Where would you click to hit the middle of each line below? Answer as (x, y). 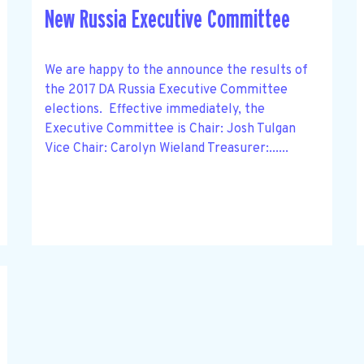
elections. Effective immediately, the (154, 109)
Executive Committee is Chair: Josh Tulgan (170, 129)
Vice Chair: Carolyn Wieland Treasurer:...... (166, 148)
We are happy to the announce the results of (176, 70)
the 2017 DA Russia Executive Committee (166, 90)
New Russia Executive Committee (167, 19)
